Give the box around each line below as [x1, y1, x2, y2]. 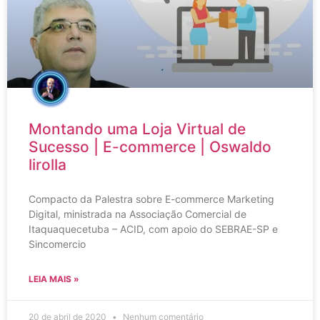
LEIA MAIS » [29, 274, 79, 284]
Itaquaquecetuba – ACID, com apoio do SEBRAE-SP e [29, 223, 278, 235]
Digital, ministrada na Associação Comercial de [29, 208, 246, 220]
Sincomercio [29, 238, 86, 250]
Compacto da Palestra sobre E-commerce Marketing [29, 193, 274, 205]
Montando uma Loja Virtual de [29, 120, 246, 138]
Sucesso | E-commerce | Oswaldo [29, 138, 271, 156]
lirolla [29, 156, 66, 174]
